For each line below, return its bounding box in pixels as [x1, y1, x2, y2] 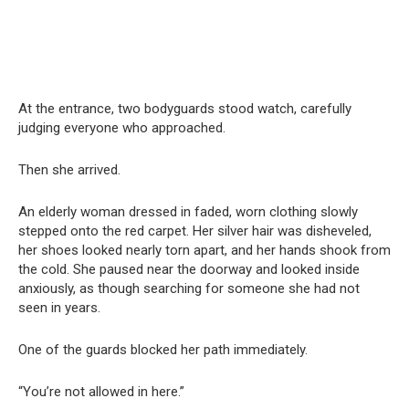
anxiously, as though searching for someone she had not [18, 279, 360, 297]
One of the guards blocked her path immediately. [18, 341, 308, 358]
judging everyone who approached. [18, 119, 225, 136]
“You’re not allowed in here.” [18, 383, 184, 400]
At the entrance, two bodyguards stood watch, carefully [18, 100, 351, 117]
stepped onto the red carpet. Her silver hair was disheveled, [18, 222, 372, 239]
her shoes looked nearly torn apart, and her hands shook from [18, 241, 391, 258]
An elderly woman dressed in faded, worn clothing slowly [18, 203, 358, 220]
